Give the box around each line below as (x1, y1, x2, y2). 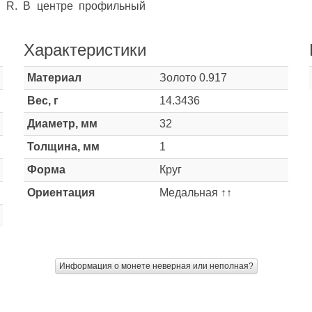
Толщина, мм (27, 141, 100, 153)
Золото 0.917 (159, 72, 227, 84)
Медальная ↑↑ (159, 187, 232, 198)
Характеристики (24, 40, 146, 59)
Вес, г (27, 95, 58, 107)
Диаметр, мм (27, 118, 97, 130)
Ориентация (27, 187, 95, 198)
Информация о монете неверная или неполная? (58, 261, 253, 271)
